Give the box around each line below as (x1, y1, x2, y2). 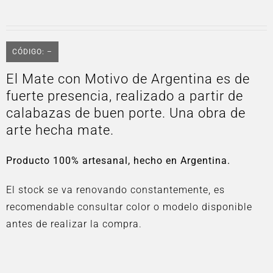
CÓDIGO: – (12, 48, 52, 56)
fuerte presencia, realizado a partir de (6, 88, 243, 104)
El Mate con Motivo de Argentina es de (6, 71, 250, 87)
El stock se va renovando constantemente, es (6, 184, 225, 196)
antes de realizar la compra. (6, 218, 142, 230)
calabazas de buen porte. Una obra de (6, 105, 246, 121)
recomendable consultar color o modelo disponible (6, 201, 252, 213)
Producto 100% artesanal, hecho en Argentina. (6, 155, 230, 166)
